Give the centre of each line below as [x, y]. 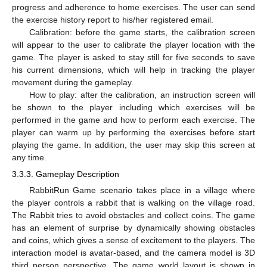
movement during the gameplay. [73, 83]
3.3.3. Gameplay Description [66, 174]
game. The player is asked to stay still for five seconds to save [133, 58]
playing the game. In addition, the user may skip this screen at [133, 145]
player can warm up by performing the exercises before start [133, 133]
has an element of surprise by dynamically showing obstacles [133, 228]
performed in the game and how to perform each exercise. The [133, 120]
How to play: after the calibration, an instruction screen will [142, 95]
